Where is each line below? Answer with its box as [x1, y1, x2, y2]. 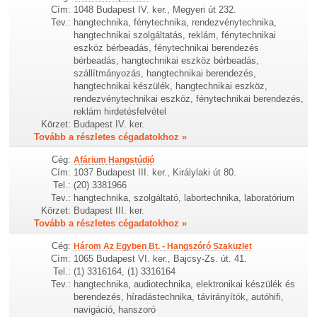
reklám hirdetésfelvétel [74, 105, 167, 117]
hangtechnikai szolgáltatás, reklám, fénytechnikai [74, 29, 277, 40]
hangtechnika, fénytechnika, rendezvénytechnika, [74, 16, 277, 28]
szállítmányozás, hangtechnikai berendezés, [74, 67, 257, 79]
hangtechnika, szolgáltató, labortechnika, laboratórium [74, 192, 295, 203]
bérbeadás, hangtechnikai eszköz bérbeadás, [74, 54, 260, 66]
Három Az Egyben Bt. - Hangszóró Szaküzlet [74, 241, 253, 251]
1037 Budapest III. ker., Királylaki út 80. [74, 166, 237, 178]
